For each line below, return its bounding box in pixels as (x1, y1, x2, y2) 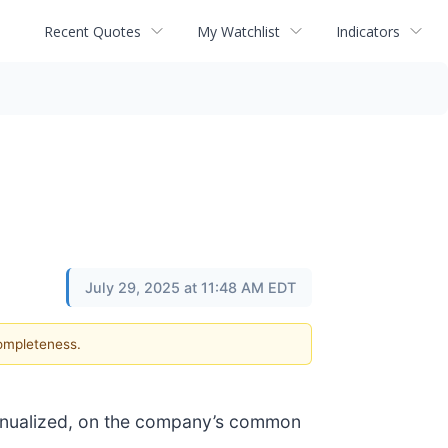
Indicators (336, 21, 400, 41)
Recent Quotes (44, 21, 141, 41)
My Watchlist (197, 21, 280, 41)
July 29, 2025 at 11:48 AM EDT (85, 279, 296, 296)
